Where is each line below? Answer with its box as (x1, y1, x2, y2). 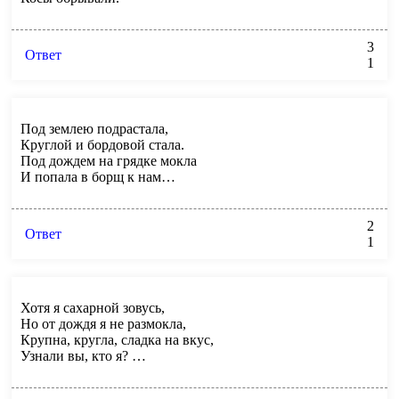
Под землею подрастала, (20, 120, 168, 136)
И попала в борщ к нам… (20, 168, 175, 184)
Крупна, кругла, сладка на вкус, (20, 331, 214, 347)
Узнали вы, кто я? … (20, 347, 146, 363)
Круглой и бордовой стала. (20, 136, 184, 152)
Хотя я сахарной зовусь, (20, 299, 165, 315)
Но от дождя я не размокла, (20, 315, 186, 331)
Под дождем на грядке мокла (20, 152, 197, 168)
